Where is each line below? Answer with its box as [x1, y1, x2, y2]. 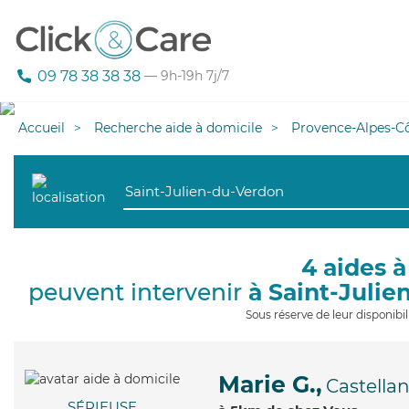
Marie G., [218, 371, 322, 398]
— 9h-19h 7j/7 [141, 68, 229, 85]
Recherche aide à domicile [94, 120, 262, 136]
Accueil [18, 120, 65, 136]
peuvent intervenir [28, 278, 248, 306]
